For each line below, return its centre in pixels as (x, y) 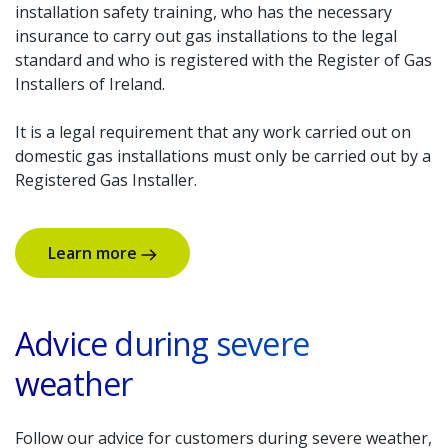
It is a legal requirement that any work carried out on (213, 132)
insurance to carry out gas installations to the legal (206, 36)
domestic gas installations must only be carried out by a (223, 156)
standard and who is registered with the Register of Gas (223, 60)
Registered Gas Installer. (106, 180)
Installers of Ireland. (90, 84)
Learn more (94, 253)
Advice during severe (162, 343)
